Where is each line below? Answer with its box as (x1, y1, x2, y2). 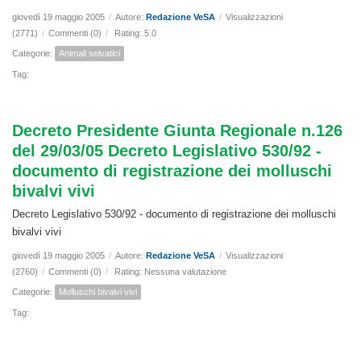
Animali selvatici (59, 48, 120, 59)
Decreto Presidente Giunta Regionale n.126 (12, 122, 342, 140)
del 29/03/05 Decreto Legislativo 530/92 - (12, 142, 322, 160)
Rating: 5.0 (112, 28, 159, 39)
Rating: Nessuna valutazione (112, 267, 229, 277)
